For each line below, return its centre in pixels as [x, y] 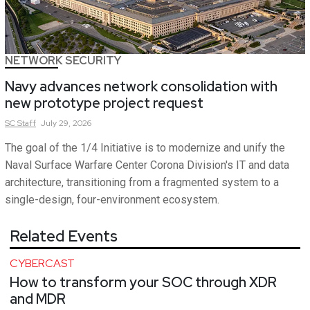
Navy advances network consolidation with [141, 87]
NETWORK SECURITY [63, 61]
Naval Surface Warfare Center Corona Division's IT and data [147, 165]
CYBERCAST [42, 264]
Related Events [64, 237]
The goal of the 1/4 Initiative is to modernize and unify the [145, 148]
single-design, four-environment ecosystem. [112, 200]
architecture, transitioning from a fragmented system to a [142, 183]
